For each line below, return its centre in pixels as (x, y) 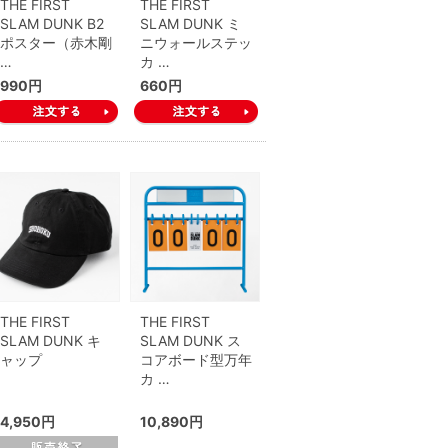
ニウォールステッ (196, 42)
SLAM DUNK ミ (190, 23)
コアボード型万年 (196, 359)
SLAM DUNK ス (190, 340)
